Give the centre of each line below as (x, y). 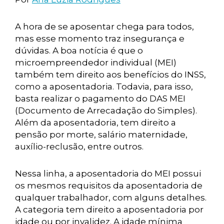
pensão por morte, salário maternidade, (101, 134)
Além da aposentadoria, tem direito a (95, 122)
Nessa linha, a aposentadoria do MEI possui (108, 173)
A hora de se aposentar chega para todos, (104, 26)
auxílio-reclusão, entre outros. (79, 146)
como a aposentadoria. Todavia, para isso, (104, 86)
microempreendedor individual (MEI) (96, 62)
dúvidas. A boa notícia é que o (79, 50)
